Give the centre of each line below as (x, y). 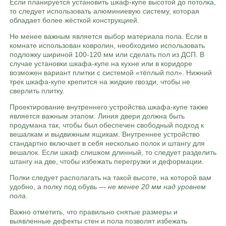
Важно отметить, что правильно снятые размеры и (94, 212)
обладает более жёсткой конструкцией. (74, 20)
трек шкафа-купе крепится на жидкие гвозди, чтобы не (100, 82)
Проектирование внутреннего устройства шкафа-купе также (109, 107)
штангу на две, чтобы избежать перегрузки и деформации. (107, 161)
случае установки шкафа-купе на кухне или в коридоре (101, 64)
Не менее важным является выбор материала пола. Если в (108, 36)
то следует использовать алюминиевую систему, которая (104, 11)
